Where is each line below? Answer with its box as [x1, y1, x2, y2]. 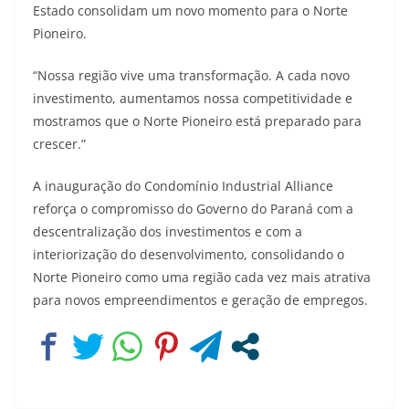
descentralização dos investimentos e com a [33, 222, 302, 240]
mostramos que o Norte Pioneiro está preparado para [33, 111, 362, 130]
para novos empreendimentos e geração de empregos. [33, 290, 368, 309]
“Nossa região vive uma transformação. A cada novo [33, 66, 350, 84]
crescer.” [33, 134, 86, 152]
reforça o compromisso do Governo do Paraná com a [33, 199, 353, 217]
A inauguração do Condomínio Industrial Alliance [33, 176, 333, 194]
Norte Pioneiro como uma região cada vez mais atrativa [33, 267, 371, 286]
